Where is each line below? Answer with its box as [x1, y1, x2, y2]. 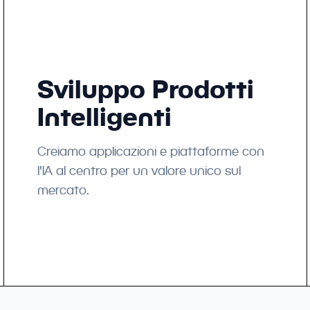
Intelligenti [37, 102, 172, 131]
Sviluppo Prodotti [37, 74, 255, 104]
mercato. [37, 183, 90, 197]
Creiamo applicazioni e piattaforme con [37, 144, 265, 158]
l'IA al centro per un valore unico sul [37, 163, 241, 178]
